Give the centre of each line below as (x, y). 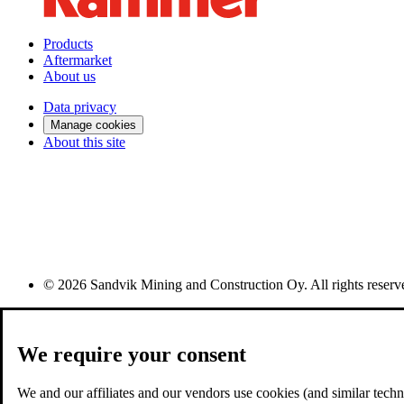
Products (68, 44)
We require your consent (132, 355)
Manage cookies (93, 125)
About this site (84, 142)
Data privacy (80, 107)
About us (69, 77)
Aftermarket (78, 60)
